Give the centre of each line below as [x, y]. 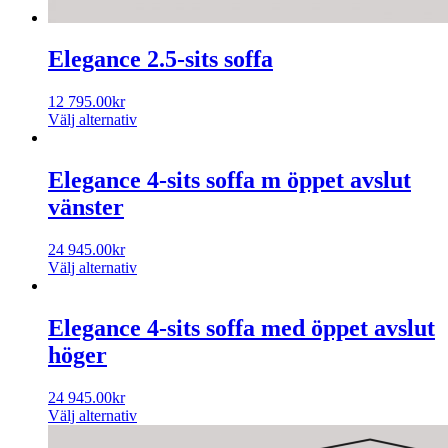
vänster [86, 207]
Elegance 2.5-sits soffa [160, 59]
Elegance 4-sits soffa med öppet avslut [241, 328]
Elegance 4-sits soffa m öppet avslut [229, 180]
